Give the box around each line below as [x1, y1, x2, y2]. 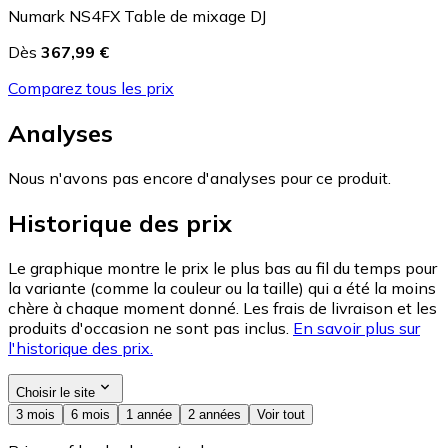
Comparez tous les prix [8, 77, 174, 98]
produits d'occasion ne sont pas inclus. [8, 317, 289, 338]
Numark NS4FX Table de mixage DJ [8, 5, 266, 26]
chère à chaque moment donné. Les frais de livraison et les [8, 297, 437, 318]
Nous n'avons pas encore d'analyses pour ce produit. [8, 167, 391, 188]
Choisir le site [16, 384, 95, 400]
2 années [188, 406, 241, 422]
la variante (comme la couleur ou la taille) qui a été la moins [8, 277, 436, 298]
